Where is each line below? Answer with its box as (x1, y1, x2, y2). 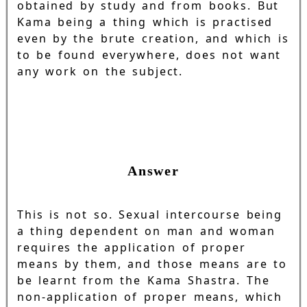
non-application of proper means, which (17, 288, 283, 304)
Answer (127, 162, 180, 178)
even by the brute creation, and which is (17, 30, 289, 46)
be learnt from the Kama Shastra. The (17, 272, 270, 288)
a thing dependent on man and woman (17, 223, 275, 238)
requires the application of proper (17, 239, 246, 255)
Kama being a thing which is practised (17, 14, 273, 29)
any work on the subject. (17, 63, 184, 79)
